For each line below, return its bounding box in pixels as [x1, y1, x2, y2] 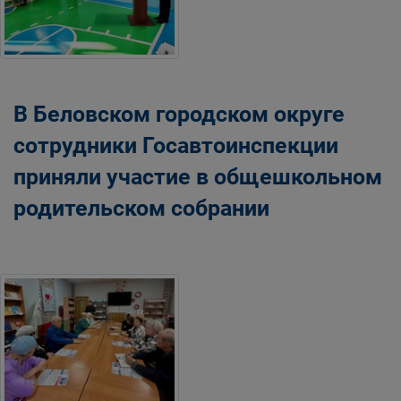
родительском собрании [13, 194, 269, 221]
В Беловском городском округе [13, 100, 345, 127]
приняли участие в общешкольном [13, 163, 382, 190]
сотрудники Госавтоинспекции [13, 132, 338, 158]
